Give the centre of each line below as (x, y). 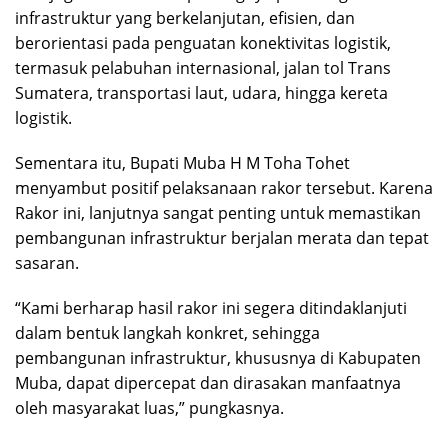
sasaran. (47, 263)
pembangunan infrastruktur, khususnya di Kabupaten (218, 358)
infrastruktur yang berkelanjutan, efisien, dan (185, 18)
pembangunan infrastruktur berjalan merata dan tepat (222, 238)
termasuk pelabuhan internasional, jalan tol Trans (203, 68)
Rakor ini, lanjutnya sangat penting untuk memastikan (218, 213)
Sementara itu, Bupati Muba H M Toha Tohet (182, 163)
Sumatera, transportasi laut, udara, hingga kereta (201, 93)
